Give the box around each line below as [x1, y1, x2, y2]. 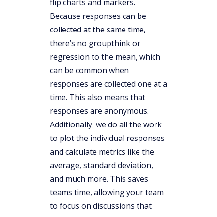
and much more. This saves [50, 173, 148, 184]
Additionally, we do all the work [50, 119, 162, 130]
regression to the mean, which [50, 51, 160, 62]
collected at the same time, [50, 24, 146, 35]
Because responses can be [50, 10, 146, 21]
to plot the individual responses [50, 132, 165, 143]
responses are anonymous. [50, 105, 149, 116]
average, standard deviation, [50, 159, 153, 170]
